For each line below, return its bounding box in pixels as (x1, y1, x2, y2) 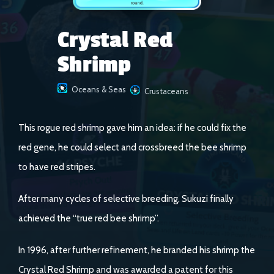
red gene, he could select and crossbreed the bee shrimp (18, 142, 246, 153)
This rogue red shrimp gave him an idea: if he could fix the (18, 122, 246, 133)
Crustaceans (144, 86, 188, 96)
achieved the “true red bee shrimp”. (18, 213, 159, 224)
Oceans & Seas (72, 84, 126, 94)
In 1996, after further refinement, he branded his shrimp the (18, 245, 255, 256)
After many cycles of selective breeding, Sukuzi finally (18, 193, 234, 204)
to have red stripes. (18, 161, 95, 172)
